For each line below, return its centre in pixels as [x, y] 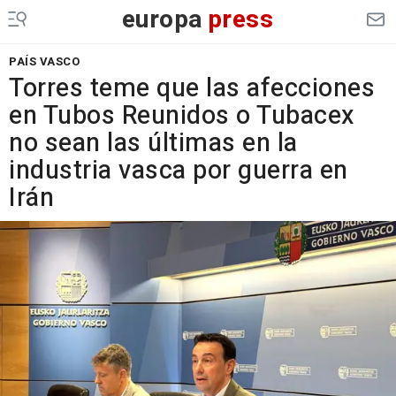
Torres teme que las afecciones [192, 88]
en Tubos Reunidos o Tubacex [182, 116]
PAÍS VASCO [44, 61]
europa [162, 20]
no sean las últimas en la [153, 143]
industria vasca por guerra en [179, 171]
